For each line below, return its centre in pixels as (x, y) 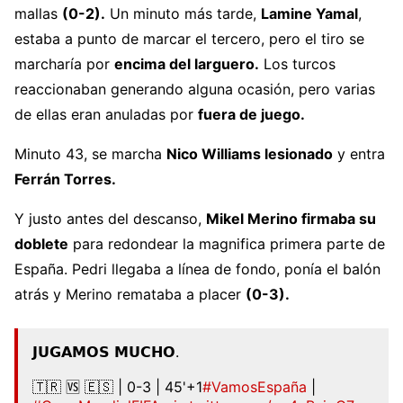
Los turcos (297, 63)
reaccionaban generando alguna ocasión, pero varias (195, 89)
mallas (38, 13)
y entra (359, 153)
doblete (41, 243)
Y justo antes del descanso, (110, 218)
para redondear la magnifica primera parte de (227, 243)
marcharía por (64, 63)
